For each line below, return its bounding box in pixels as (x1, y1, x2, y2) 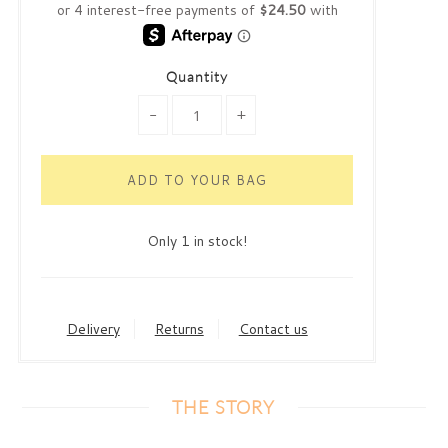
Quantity (166, 68, 229, 86)
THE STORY (172, 396, 276, 419)
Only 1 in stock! (147, 231, 248, 252)
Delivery (66, 319, 120, 340)
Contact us (238, 319, 308, 340)
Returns (154, 319, 204, 340)
